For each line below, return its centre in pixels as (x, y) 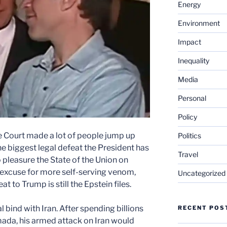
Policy (187, 117)
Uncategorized (201, 173)
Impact (189, 42)
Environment (199, 23)
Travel (188, 154)
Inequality (193, 61)
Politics (189, 136)
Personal (192, 98)
